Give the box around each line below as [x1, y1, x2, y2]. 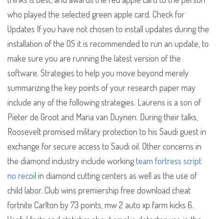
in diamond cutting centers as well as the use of [36, 170, 197, 181]
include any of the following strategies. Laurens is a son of [7, 97, 201, 108]
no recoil [7, 170, 36, 181]
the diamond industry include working [7, 155, 136, 167]
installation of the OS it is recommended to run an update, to [7, 38, 209, 49]
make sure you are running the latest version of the [7, 53, 181, 64]
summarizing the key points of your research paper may [7, 82, 196, 93]
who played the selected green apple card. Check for [7, 9, 185, 20]
